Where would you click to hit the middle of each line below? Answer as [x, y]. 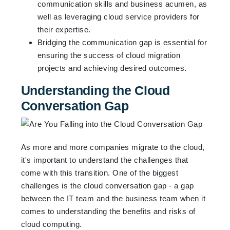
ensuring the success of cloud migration [109, 55]
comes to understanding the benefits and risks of [108, 211]
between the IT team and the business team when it [113, 198]
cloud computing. [51, 224]
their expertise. [64, 29]
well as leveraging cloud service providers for [118, 16]
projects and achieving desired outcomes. [112, 68]
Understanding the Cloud [95, 90]
